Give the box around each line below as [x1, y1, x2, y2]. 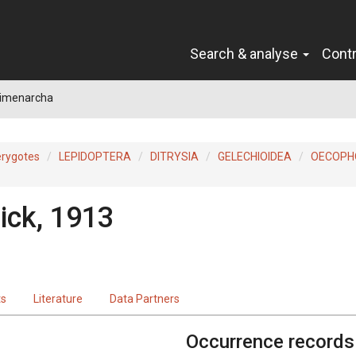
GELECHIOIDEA [218, 149, 292, 163]
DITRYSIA [150, 149, 199, 163]
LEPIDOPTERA [59, 149, 131, 163]
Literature [33, 292, 83, 305]
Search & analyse [190, 44, 301, 62]
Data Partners [110, 292, 180, 305]
